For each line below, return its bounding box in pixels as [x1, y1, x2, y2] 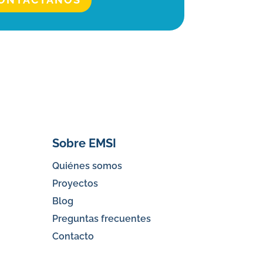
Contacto [52, 230, 95, 242]
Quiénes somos [52, 160, 123, 171]
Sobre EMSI [52, 136, 117, 150]
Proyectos [52, 177, 99, 189]
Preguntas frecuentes [52, 213, 151, 224]
